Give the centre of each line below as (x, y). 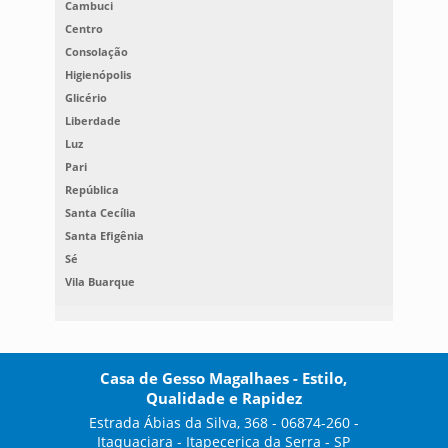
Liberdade (92, 120)
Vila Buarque (99, 281)
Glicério (85, 97)
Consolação (96, 51)
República (91, 189)
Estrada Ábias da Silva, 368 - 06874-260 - (223, 422)
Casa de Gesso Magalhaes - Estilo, (224, 377)
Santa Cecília (100, 212)
